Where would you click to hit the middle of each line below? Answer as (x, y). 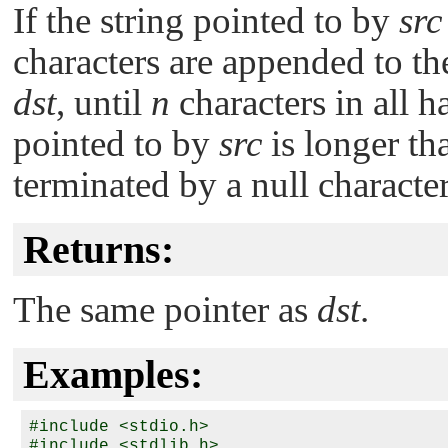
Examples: (113, 375)
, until (103, 102)
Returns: (98, 249)
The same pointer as (165, 310)
